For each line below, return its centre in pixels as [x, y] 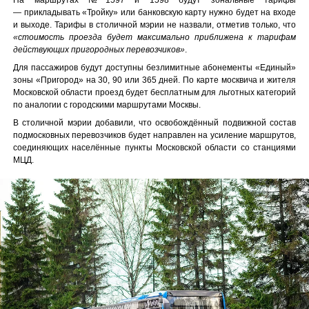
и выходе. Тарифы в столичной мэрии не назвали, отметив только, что [154, 24]
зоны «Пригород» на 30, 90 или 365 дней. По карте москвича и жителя [154, 80]
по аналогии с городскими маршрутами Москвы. [108, 104]
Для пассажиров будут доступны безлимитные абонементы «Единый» [154, 67]
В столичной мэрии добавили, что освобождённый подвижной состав [154, 122]
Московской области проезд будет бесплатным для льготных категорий [154, 92]
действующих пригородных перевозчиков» [99, 49]
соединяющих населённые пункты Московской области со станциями [154, 147]
